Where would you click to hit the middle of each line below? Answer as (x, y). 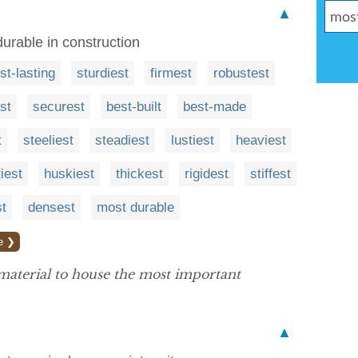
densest (52, 207)
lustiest (193, 140)
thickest (139, 174)
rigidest (207, 174)
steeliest (48, 140)
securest (59, 107)
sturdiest (103, 73)
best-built (134, 107)
